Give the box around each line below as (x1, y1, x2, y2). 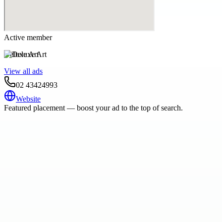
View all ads (4, 66, 43, 75)
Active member (4, 33, 52, 42)
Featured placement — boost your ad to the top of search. (4, 103, 183, 112)
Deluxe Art (4, 50, 39, 58)
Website (16, 94, 41, 103)
